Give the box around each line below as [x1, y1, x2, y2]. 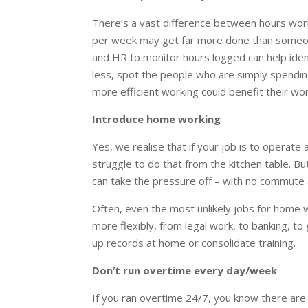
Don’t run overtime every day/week [92, 263, 278, 278]
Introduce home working [92, 112, 221, 126]
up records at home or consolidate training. [92, 236, 296, 250]
